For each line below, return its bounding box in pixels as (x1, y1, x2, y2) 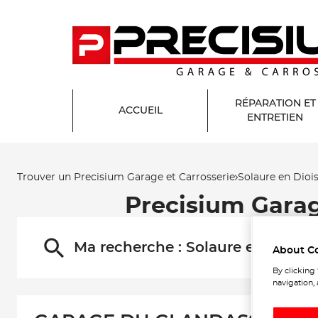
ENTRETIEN (247, 113, 303, 123)
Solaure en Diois (186, 241, 305, 255)
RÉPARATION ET (234, 99, 316, 109)
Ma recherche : (74, 241, 186, 255)
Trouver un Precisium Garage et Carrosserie (17, 172, 235, 182)
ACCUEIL (118, 106, 163, 116)
